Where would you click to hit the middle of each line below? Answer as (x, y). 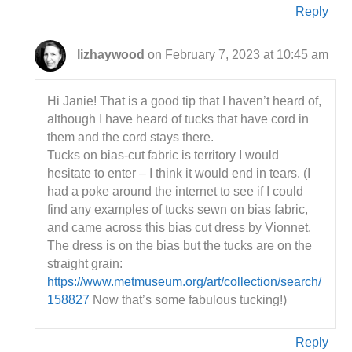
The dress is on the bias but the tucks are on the (180, 246)
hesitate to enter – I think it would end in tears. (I (179, 173)
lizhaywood (111, 55)
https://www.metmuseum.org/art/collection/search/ (185, 282)
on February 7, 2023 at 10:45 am (238, 55)
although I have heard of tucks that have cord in (178, 119)
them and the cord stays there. (131, 137)
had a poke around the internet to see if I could (176, 191)
